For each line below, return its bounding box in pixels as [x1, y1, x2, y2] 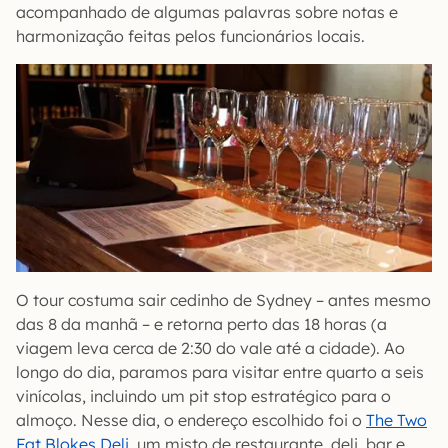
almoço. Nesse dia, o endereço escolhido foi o [16, 410, 366, 430]
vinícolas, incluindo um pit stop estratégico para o [16, 386, 391, 406]
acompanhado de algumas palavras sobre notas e [16, 2, 398, 22]
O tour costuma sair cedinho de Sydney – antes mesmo [16, 290, 431, 310]
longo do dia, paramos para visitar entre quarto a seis [16, 362, 424, 382]
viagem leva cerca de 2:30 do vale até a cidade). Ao [16, 338, 405, 358]
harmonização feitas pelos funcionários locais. [16, 26, 365, 46]
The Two [366, 410, 427, 430]
